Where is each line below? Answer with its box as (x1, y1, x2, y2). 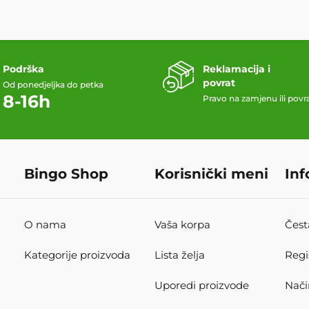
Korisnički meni (154, 165, 268, 182)
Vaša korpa (154, 217, 210, 231)
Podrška (3, 62, 44, 75)
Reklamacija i (203, 62, 270, 75)
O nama (23, 217, 66, 231)
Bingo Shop (23, 165, 108, 182)
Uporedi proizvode (154, 278, 249, 292)
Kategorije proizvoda (23, 248, 130, 261)
